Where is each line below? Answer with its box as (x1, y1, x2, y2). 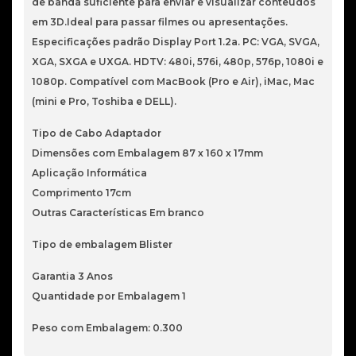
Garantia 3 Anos (32, 270, 113, 282)
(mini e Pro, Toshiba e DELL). (32, 95, 176, 107)
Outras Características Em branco (32, 207, 204, 219)
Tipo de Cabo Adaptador (32, 127, 161, 139)
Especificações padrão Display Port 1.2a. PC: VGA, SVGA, (32, 36, 319, 48)
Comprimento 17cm (32, 187, 131, 199)
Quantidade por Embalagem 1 (32, 290, 186, 302)
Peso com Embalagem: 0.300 (32, 322, 183, 334)
